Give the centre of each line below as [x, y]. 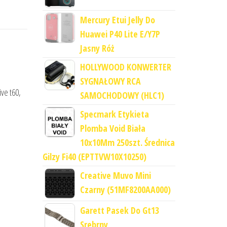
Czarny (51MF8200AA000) [125, 190]
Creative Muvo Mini [115, 176]
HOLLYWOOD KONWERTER [125, 67]
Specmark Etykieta [114, 114]
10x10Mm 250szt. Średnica [127, 143]
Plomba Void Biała [112, 128]
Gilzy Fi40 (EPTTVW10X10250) [94, 157]
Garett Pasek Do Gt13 [119, 211]
